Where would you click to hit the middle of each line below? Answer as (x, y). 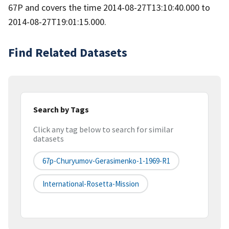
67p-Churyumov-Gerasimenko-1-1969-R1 (106, 161)
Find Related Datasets (68, 52)
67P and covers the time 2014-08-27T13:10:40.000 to (109, 7)
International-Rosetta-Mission (91, 184)
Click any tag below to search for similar (103, 130)
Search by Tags (61, 109)
